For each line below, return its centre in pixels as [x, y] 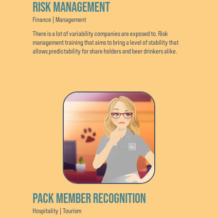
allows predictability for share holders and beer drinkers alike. [105, 51]
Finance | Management [60, 19]
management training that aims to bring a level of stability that [106, 42]
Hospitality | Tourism [57, 210]
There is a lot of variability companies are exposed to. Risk [100, 33]
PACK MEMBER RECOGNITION [90, 198]
